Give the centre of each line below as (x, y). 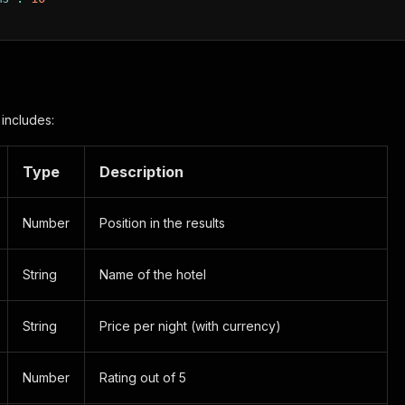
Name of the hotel (153, 274)
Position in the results (162, 223)
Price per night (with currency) (190, 326)
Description (141, 172)
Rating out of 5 (143, 377)
